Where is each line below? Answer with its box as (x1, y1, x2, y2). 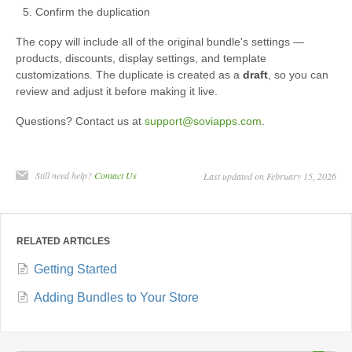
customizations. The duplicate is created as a (16, 68, 243, 82)
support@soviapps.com (145, 115, 262, 128)
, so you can (268, 68, 328, 82)
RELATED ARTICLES (16, 236, 110, 247)
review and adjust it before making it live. (16, 85, 218, 98)
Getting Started (34, 262, 117, 277)
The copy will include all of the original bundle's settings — (16, 35, 304, 49)
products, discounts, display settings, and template (16, 52, 266, 65)
